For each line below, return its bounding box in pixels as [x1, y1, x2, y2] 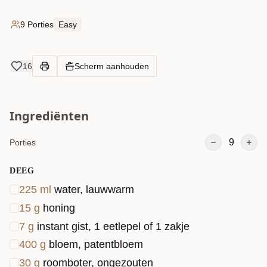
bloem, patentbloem [49, 238, 143, 251]
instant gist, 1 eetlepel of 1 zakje [37, 220, 190, 232]
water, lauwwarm [54, 184, 134, 196]
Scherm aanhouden [74, 61, 149, 72]
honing [43, 201, 75, 214]
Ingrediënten [10, 108, 89, 125]
